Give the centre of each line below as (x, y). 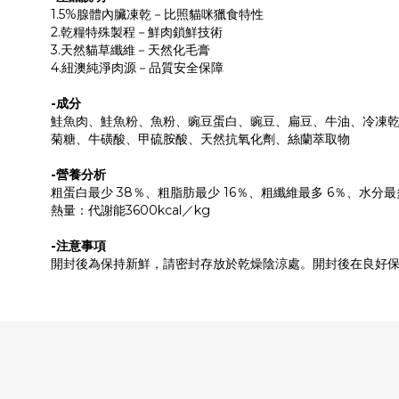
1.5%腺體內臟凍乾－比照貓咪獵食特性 (157, 14)
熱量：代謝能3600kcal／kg (130, 210)
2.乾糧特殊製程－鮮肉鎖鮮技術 (137, 32)
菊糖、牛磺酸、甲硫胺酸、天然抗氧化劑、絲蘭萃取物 (200, 139)
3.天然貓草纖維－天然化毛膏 (130, 50)
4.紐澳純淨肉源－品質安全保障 (137, 68)
